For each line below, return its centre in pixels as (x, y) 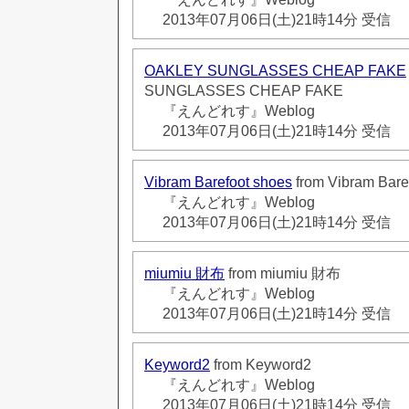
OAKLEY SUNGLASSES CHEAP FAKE (275, 70)
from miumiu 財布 (283, 273)
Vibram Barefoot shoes (218, 182)
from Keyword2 (261, 364)
